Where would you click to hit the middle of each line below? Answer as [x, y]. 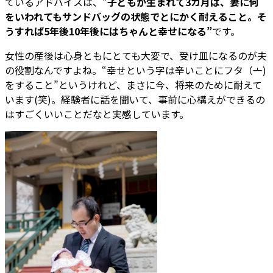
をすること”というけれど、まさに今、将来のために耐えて [133, 85]
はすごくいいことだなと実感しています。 [97, 114]
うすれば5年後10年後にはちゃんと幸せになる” [108, 31]
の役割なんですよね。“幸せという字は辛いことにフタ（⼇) [136, 70]
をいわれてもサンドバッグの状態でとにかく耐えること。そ [136, 17]
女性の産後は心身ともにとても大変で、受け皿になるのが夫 [136, 56]
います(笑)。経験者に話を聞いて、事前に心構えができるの [135, 100]
